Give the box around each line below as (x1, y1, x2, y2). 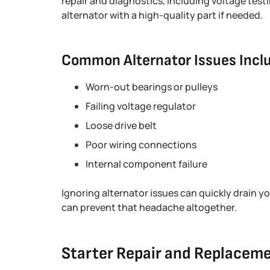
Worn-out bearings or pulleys (86, 80, 218, 93)
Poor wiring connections (86, 138, 196, 151)
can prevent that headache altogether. (61, 201, 237, 214)
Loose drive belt (86, 119, 157, 132)
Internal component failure (86, 157, 207, 171)
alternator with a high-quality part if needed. (61, 8, 263, 22)
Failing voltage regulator (86, 99, 196, 113)
